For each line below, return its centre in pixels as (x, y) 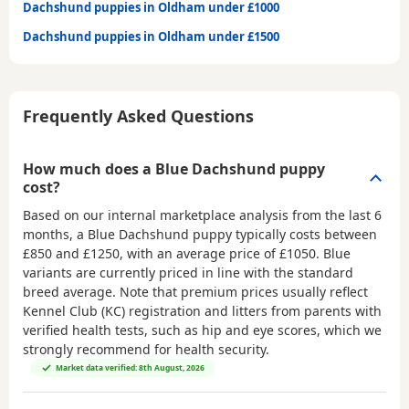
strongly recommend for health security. (146, 349)
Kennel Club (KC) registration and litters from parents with (202, 310)
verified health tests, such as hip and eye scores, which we (202, 330)
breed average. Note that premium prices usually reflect (195, 291)
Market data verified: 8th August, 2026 (130, 367)
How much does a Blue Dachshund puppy (174, 168)
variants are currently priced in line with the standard (188, 272)
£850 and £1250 (71, 253)
